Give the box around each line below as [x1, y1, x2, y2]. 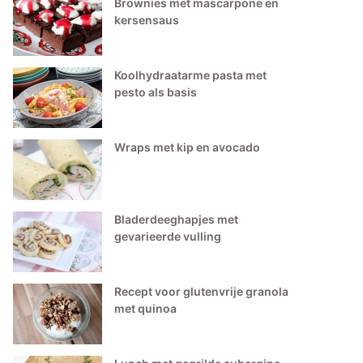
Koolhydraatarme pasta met [114, 68, 267, 82]
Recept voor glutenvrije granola [114, 284, 289, 298]
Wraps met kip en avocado [114, 140, 261, 154]
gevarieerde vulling [114, 229, 222, 243]
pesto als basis [114, 85, 198, 99]
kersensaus [114, 13, 180, 27]
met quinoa [114, 301, 177, 315]
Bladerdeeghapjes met [114, 212, 239, 226]
